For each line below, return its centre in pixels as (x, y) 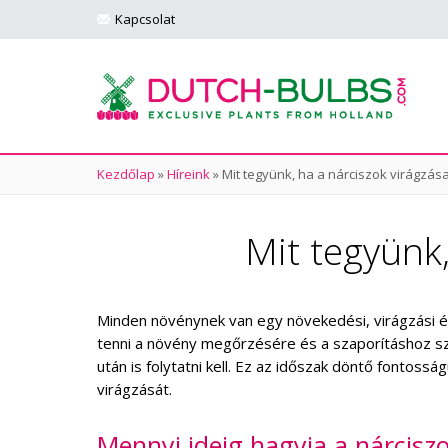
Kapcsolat (145, 19)
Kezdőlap (126, 174)
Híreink (188, 174)
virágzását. (134, 389)
